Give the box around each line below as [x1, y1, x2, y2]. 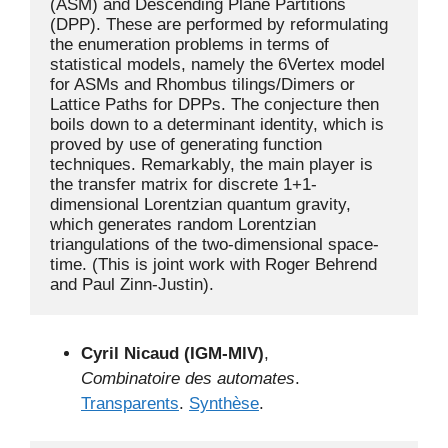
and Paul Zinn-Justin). [50, 275, 214, 294]
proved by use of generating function [50, 135, 322, 154]
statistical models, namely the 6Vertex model [50, 55, 385, 74]
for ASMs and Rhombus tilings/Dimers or [50, 75, 355, 94]
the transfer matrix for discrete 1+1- [50, 175, 317, 194]
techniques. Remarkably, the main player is [50, 155, 373, 174]
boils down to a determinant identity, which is [50, 115, 384, 134]
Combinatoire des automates [81, 368, 295, 388]
